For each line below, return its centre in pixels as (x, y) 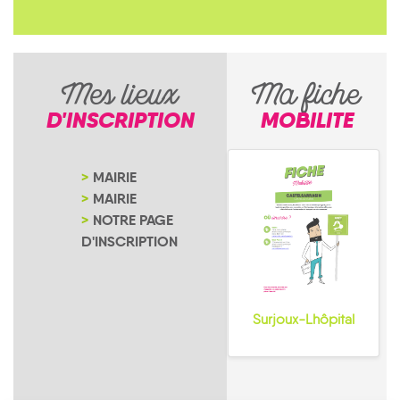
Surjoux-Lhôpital (303, 319)
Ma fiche (307, 99)
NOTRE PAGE (133, 220)
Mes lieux (120, 99)
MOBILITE (307, 120)
